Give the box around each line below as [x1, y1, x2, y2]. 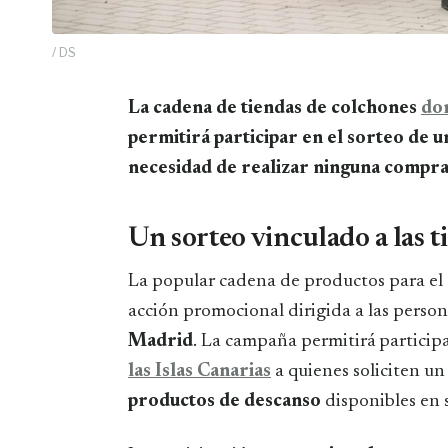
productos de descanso [128, 391, 321, 411]
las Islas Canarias [128, 361, 271, 381]
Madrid [128, 331, 193, 351]
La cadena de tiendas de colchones [140, 98, 421, 118]
